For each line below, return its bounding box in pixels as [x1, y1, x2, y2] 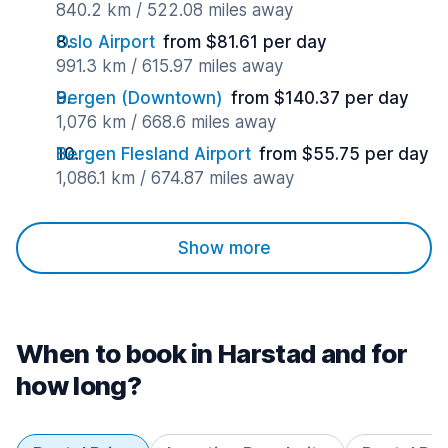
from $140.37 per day [231, 88, 409, 108]
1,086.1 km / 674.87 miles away [56, 168, 294, 188]
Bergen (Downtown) [56, 88, 223, 108]
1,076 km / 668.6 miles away [56, 112, 276, 132]
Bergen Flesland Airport [56, 144, 251, 164]
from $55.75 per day [259, 144, 429, 164]
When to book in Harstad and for [16, 338, 407, 369]
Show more [177, 238, 271, 258]
